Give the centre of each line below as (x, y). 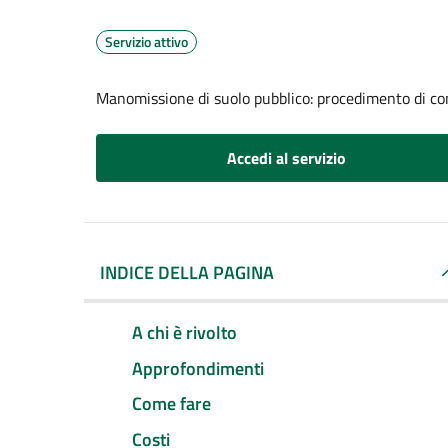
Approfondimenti (198, 368)
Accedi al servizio (286, 158)
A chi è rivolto (184, 332)
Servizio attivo (146, 41)
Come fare (171, 404)
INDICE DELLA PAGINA (187, 272)
